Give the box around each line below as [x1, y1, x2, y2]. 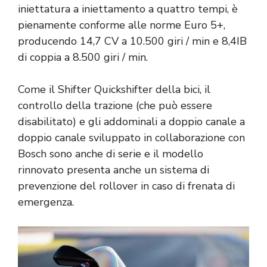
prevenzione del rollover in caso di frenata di [18, 178, 235, 193]
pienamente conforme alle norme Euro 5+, [18, 17, 225, 32]
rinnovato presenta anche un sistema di [18, 162, 209, 177]
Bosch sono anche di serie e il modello [18, 146, 203, 161]
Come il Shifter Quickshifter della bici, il [18, 82, 210, 97]
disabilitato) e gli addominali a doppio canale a [18, 114, 245, 129]
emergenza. [18, 194, 74, 209]
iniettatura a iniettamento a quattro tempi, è [18, 1, 238, 16]
